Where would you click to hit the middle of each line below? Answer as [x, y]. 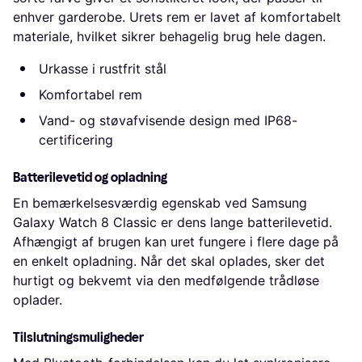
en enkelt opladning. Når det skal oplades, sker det [169, 261]
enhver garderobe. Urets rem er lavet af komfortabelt [177, 17]
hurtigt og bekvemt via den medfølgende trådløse [166, 280]
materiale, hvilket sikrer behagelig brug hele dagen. [169, 36]
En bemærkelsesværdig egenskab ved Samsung [160, 202]
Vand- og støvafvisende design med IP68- [168, 120]
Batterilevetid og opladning [90, 177]
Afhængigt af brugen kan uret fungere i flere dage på [176, 241]
